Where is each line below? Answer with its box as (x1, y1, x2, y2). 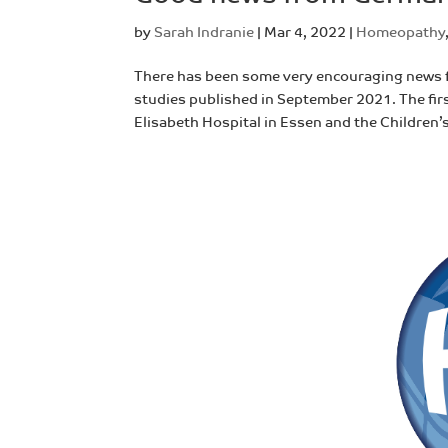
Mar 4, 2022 (264, 24, 347, 42)
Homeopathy (356, 24, 446, 42)
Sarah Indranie (154, 24, 255, 42)
